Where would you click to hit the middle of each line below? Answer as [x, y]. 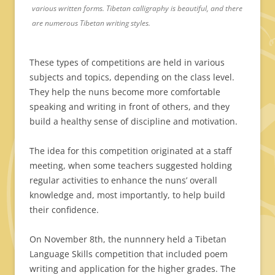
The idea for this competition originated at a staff [130, 150]
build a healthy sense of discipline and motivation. [134, 121]
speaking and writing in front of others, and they [130, 106]
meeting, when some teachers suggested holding [131, 165]
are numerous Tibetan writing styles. [91, 23]
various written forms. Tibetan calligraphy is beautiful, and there [137, 8]
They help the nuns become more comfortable [125, 91]
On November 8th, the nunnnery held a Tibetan [128, 239]
